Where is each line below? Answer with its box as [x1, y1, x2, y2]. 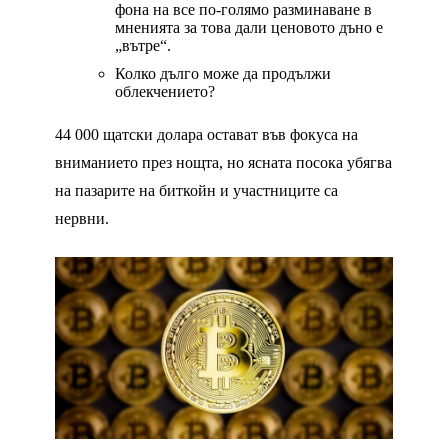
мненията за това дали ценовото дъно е [115, 19, 383, 37]
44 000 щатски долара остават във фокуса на [55, 126, 358, 144]
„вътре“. [115, 37, 171, 55]
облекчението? [115, 83, 215, 101]
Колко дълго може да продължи [115, 65, 331, 83]
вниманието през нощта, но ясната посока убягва [55, 154, 392, 172]
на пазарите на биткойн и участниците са [55, 182, 338, 200]
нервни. [55, 210, 109, 228]
